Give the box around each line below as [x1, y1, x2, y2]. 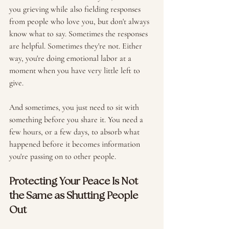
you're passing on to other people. [9, 151, 118, 162]
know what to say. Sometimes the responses [9, 29, 150, 39]
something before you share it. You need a [9, 114, 145, 125]
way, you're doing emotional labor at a [9, 53, 133, 63]
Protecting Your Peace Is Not [9, 176, 140, 187]
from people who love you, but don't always [9, 16, 151, 27]
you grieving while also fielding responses [9, 4, 143, 14]
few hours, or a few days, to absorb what [9, 127, 142, 137]
